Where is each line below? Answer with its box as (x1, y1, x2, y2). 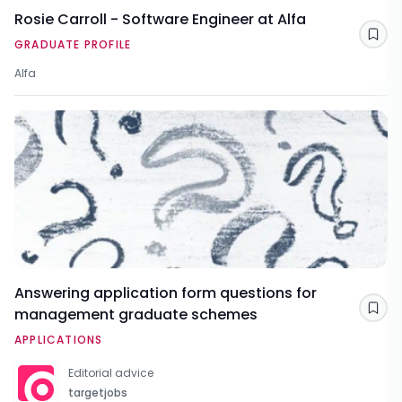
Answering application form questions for (14, 283, 317, 304)
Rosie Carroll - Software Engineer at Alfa (14, 9, 306, 31)
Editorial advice (68, 365, 153, 381)
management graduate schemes (14, 304, 258, 326)
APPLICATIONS (14, 332, 103, 348)
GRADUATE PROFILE (14, 37, 132, 53)
